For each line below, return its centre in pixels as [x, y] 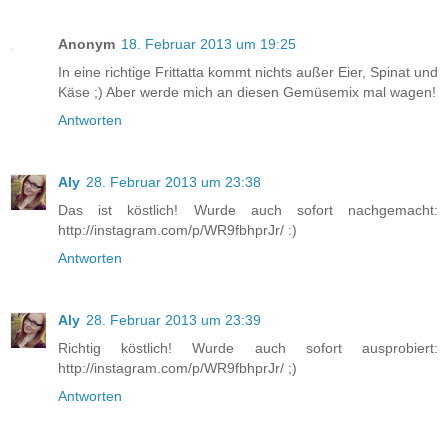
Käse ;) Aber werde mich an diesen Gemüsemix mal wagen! [247, 91]
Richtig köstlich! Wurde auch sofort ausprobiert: [248, 347]
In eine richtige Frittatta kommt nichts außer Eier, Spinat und [248, 71]
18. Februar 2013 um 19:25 [208, 43]
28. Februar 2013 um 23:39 [173, 319]
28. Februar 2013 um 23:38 [173, 181]
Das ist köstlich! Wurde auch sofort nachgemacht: [248, 209]
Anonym [86, 43]
